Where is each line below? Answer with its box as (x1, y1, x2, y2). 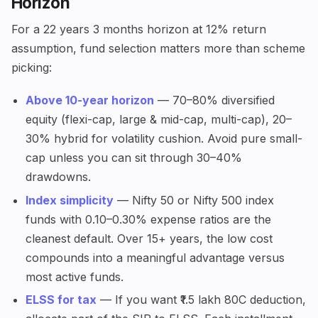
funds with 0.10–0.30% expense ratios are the (26, 212, 271, 226)
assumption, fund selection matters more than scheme (11, 40, 305, 55)
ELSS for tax (26, 292, 97, 307)
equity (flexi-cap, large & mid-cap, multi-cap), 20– (26, 111, 292, 126)
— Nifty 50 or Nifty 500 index (114, 192, 274, 207)
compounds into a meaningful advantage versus (26, 250, 285, 265)
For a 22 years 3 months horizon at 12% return (11, 21, 266, 36)
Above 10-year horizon (26, 92, 154, 107)
